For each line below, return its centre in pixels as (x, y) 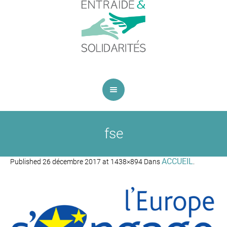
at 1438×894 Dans (131, 162)
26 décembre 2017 (72, 162)
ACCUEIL (177, 161)
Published (26, 162)
